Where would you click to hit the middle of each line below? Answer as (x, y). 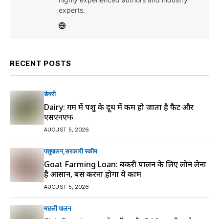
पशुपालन (54, 151)
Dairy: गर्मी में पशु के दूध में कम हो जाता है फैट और (119, 107)
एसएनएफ (59, 117)
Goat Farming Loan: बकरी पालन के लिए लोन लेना (125, 164)
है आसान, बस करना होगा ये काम (93, 174)
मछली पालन (57, 208)
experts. (72, 10)
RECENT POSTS (41, 64)
